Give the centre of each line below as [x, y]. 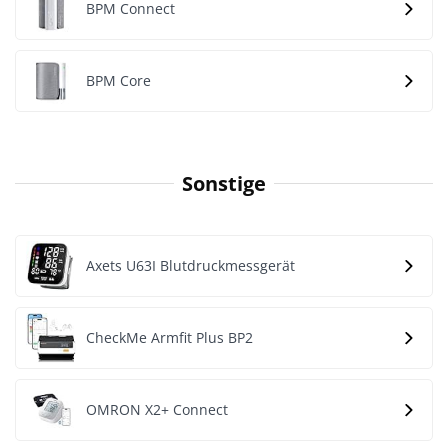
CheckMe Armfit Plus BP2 [169, 337]
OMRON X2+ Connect [157, 409]
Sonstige [224, 183]
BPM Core [118, 80]
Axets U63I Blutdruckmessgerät [190, 265]
